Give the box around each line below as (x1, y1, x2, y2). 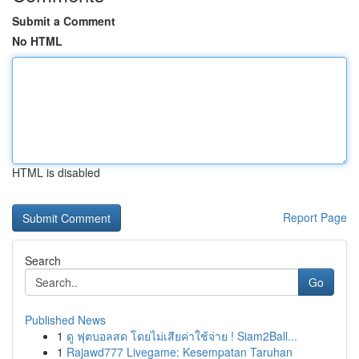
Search (25, 252, 61, 268)
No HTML (12, 33, 63, 49)
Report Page (283, 209, 347, 225)
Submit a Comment (12, 13, 115, 29)
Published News (25, 312, 106, 328)
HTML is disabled (12, 164, 100, 180)
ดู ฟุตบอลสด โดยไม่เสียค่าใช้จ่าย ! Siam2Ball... (67, 328, 297, 344)
